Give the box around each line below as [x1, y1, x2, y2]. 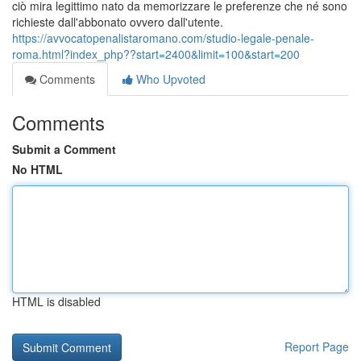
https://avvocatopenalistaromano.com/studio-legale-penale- [12, 30, 314, 46]
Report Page [284, 338, 349, 355]
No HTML [12, 161, 63, 177]
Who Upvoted [133, 71, 205, 87]
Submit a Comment [12, 141, 116, 157]
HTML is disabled [12, 293, 101, 309]
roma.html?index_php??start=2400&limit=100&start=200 [12, 46, 300, 62]
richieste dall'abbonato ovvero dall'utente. [12, 14, 223, 30]
